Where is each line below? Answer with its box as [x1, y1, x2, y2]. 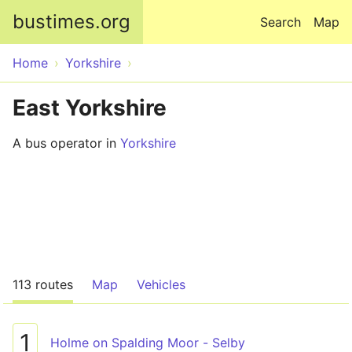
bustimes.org [13, 10, 130, 33]
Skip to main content [114, 2, 238, 17]
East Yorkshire [13, 94, 167, 121]
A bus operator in [13, 135, 120, 151]
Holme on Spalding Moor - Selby [50, 335, 245, 350]
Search [260, 14, 301, 30]
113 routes [13, 277, 73, 292]
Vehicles [137, 277, 185, 292]
